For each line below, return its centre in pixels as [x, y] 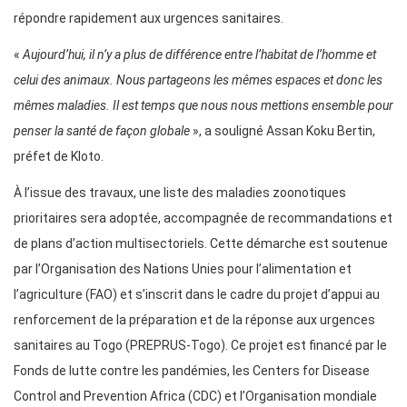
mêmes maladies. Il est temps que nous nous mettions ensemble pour [203, 106]
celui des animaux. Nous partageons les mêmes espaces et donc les [198, 80]
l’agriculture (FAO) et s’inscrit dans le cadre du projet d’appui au [197, 295]
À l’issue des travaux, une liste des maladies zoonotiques [180, 193]
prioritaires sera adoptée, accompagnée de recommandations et [203, 218]
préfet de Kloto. [59, 157]
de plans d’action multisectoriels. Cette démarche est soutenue [201, 244]
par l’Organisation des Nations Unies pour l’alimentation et [183, 269]
